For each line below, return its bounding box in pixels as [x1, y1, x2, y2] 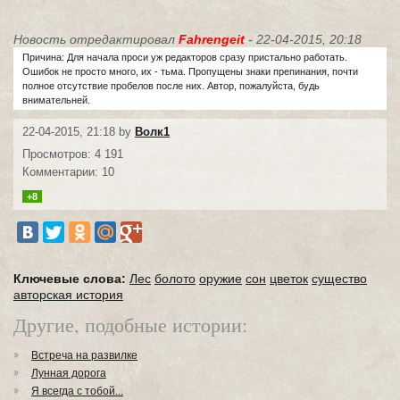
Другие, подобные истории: [13, 312, 247, 337]
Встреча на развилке [31, 349, 137, 362]
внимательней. [22, 95, 90, 105]
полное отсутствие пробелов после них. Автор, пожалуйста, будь [22, 80, 320, 91]
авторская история [13, 287, 123, 302]
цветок [270, 271, 308, 286]
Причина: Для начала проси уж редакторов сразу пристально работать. [22, 52, 347, 62]
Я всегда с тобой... [31, 385, 123, 397]
